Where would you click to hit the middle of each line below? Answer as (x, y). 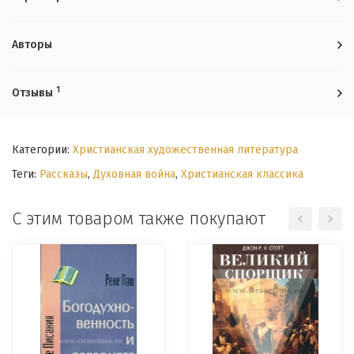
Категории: (42, 150)
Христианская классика (242, 174)
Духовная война (134, 174)
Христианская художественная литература (185, 150)
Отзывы (34, 93)
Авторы (32, 45)
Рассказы (64, 174)
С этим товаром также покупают (139, 218)
